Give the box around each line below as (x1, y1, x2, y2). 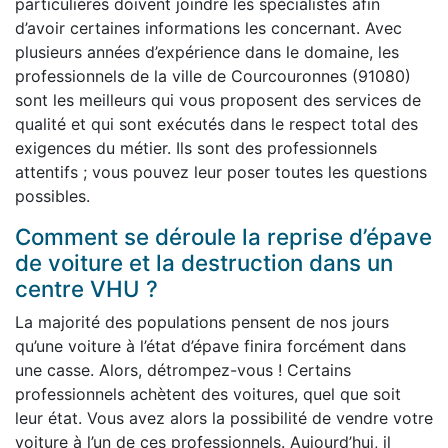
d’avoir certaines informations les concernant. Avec (15, 18, 402, 39)
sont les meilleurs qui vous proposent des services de (15, 90, 421, 111)
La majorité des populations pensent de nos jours (15, 312, 389, 333)
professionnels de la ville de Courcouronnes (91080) (15, 66, 411, 87)
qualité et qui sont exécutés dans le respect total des (15, 114, 418, 135)
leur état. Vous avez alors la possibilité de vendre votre (15, 408, 433, 429)
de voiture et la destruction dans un (15, 249, 393, 277)
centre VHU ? (15, 275, 158, 303)
